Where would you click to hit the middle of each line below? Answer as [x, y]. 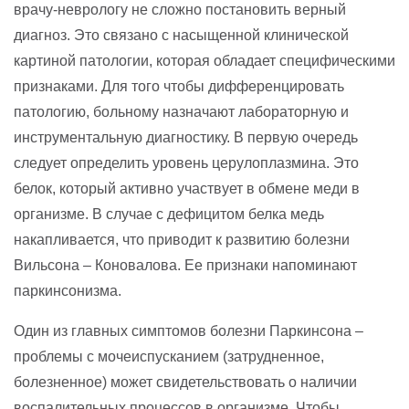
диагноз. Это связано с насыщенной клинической [181, 35]
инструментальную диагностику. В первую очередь [186, 137]
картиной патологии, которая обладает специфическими [204, 60]
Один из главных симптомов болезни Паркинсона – [189, 330]
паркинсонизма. [68, 290]
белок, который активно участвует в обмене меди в [187, 188]
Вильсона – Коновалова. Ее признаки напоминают [185, 265]
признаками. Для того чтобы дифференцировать [179, 86]
